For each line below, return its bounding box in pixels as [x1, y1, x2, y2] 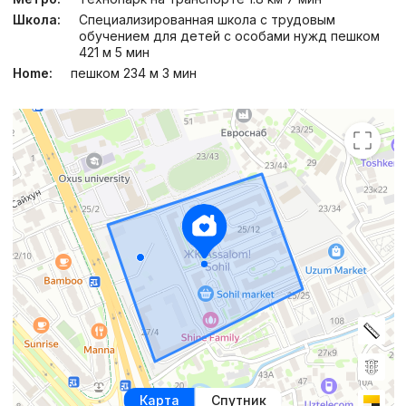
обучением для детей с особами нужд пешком [78, 28, 380, 44]
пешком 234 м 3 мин [70, 65, 197, 82]
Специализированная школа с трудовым [78, 12, 335, 28]
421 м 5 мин [78, 44, 150, 61]
